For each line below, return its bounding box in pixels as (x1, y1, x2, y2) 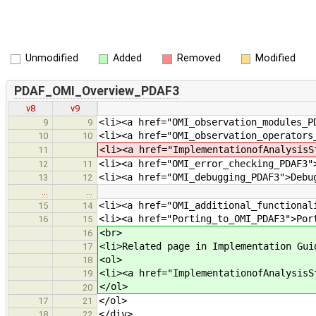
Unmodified (25, 52, 78, 64)
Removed (176, 52, 221, 64)
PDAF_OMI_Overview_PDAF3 (13, 83, 179, 98)
